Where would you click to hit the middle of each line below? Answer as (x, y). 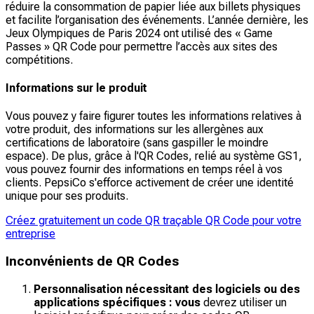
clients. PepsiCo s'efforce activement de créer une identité (150, 183)
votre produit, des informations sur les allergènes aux (135, 130)
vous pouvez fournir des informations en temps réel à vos (144, 170)
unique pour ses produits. (67, 196)
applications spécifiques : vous (118, 302)
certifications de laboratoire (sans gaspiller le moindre (137, 143)
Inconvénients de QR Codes (92, 261)
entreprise (30, 234)
